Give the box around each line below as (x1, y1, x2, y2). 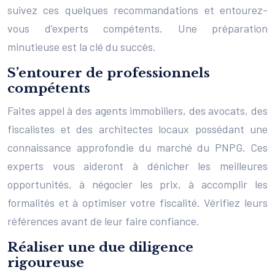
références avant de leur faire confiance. (7, 214, 199, 228)
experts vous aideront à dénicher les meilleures (7, 158, 268, 172)
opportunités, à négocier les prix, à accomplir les (7, 177, 268, 191)
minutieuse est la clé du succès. (7, 39, 156, 53)
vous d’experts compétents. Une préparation (7, 21, 268, 35)
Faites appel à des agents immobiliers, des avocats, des (7, 103, 268, 117)
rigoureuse (7, 254, 84, 271)
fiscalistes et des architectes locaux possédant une (7, 122, 268, 136)
